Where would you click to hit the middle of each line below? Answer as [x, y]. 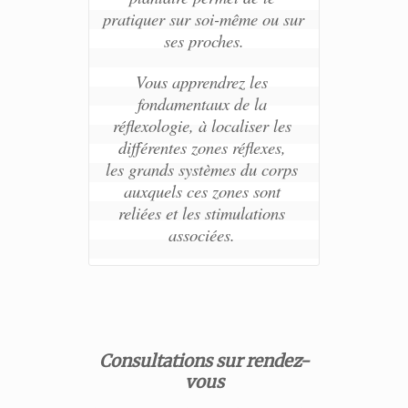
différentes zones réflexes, [204, 148]
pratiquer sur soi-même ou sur [203, 19]
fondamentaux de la [202, 104]
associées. [204, 235]
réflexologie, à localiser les [202, 126]
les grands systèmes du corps [202, 169]
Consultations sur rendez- [204, 362]
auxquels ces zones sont [202, 191]
